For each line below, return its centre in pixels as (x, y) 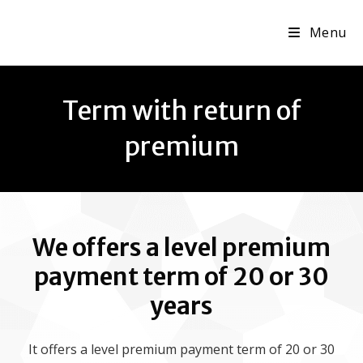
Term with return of (181, 111)
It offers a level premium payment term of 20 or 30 (181, 349)
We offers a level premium (181, 247)
